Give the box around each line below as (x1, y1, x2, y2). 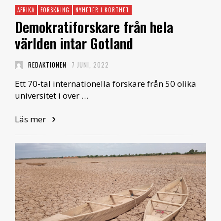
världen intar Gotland (15, 33, 133, 54)
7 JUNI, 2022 (72, 60, 109, 70)
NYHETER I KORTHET (75, 6, 129, 14)
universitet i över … (15, 90, 88, 102)
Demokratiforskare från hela (15, 17, 173, 37)
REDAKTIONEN (28, 60, 67, 70)
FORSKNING (40, 6, 70, 14)
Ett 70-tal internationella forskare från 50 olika (15, 78, 196, 90)
